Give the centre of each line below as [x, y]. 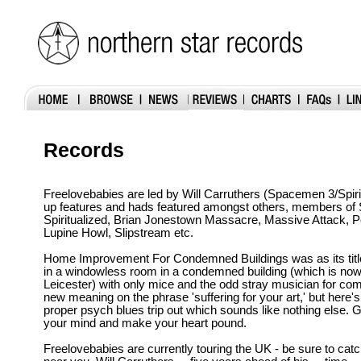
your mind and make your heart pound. [145, 323]
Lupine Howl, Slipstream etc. [118, 232]
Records [84, 149]
